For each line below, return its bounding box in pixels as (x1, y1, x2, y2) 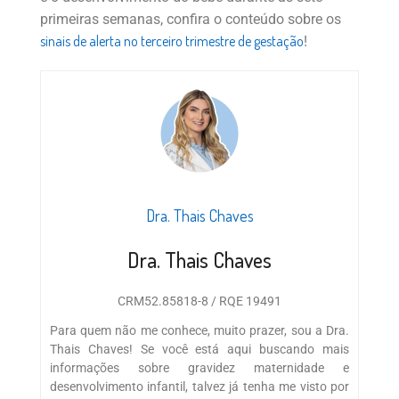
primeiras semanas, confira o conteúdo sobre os (40, 10, 341, 28)
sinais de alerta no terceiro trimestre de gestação (40, 31, 304, 50)
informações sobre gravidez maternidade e (50, 360, 349, 375)
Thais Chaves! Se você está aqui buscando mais (50, 341, 349, 356)
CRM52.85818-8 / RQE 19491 (118, 293, 281, 308)
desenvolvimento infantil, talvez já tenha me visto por (50, 379, 349, 394)
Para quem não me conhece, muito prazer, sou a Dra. (50, 322, 349, 338)
